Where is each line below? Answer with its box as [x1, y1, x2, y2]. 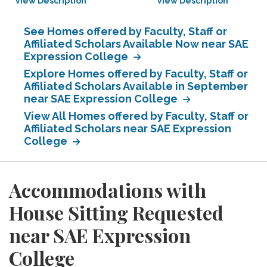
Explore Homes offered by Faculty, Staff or [24, 67, 248, 80]
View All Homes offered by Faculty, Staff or [24, 110, 249, 122]
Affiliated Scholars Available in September [24, 80, 248, 92]
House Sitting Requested [9, 200, 223, 225]
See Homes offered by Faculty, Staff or [24, 25, 227, 38]
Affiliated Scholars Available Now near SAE [24, 38, 249, 50]
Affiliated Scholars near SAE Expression [24, 122, 231, 135]
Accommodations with [9, 177, 206, 203]
